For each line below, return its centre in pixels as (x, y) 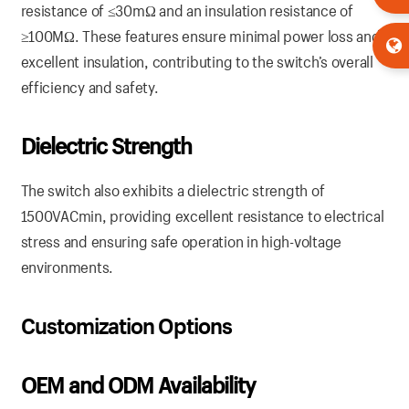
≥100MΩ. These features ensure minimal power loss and (200, 37)
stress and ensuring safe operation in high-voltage (181, 242)
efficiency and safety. (89, 88)
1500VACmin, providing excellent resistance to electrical (202, 216)
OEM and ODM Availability (138, 386)
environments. (67, 267)
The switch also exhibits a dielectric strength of (173, 191)
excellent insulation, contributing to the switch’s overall (197, 62)
